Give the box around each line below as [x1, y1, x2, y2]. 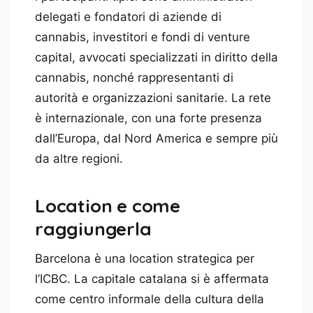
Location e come [35, 194, 181, 217]
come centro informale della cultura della [35, 291, 264, 306]
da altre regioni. [35, 151, 123, 166]
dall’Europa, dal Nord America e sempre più [35, 131, 278, 145]
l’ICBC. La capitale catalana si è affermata [35, 271, 269, 286]
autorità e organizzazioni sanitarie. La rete [35, 90, 271, 105]
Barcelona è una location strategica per [35, 251, 254, 265]
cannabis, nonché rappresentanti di [35, 70, 233, 85]
